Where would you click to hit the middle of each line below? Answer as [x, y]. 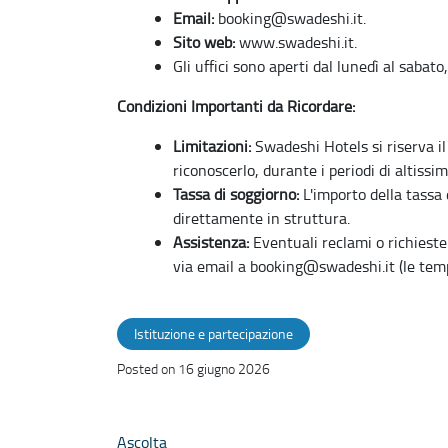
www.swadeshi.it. [296, 41]
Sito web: [204, 41]
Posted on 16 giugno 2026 [193, 368]
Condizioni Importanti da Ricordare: [236, 105]
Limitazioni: [212, 145]
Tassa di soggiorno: [236, 193]
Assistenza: [211, 241]
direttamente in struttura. [261, 217]
